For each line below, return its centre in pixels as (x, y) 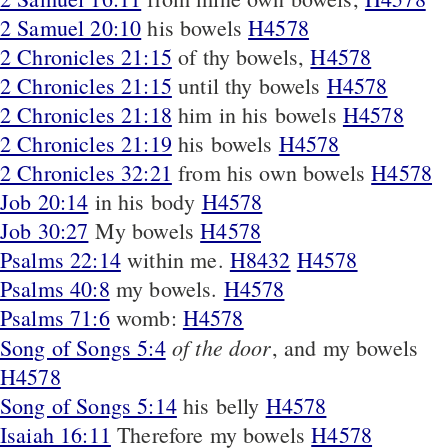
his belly (224, 405)
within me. (178, 259)
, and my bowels (345, 347)
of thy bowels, (244, 56)
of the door (221, 346)
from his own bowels (275, 172)
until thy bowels (252, 85)
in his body (148, 201)
